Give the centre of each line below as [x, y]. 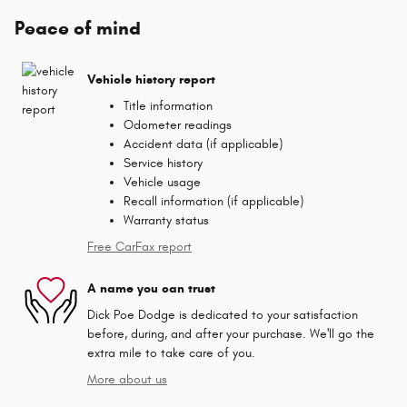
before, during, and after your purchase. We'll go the [231, 334]
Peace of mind [78, 28]
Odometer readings [178, 125]
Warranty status [166, 220]
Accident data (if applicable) [203, 144]
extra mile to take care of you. [171, 353]
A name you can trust [151, 288]
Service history [163, 163]
